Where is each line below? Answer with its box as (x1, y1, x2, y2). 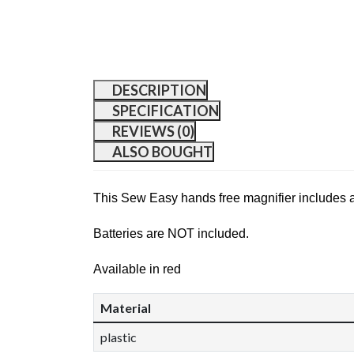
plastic (100, 330, 137, 345)
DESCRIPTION (112, 81, 206, 100)
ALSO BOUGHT (112, 143, 213, 161)
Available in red (93, 262, 184, 277)
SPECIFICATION (112, 102, 219, 120)
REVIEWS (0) (112, 122, 194, 141)
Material (100, 300, 151, 316)
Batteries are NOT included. (93, 227, 249, 241)
